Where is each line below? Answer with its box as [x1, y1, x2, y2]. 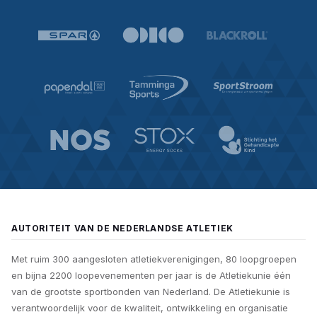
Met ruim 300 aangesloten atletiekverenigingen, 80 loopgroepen [11, 253, 296, 265]
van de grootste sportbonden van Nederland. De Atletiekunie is [11, 286, 290, 298]
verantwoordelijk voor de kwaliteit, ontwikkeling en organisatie [11, 302, 288, 314]
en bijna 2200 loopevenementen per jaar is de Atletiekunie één [11, 270, 291, 282]
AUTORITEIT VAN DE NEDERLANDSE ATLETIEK [11, 223, 234, 234]
